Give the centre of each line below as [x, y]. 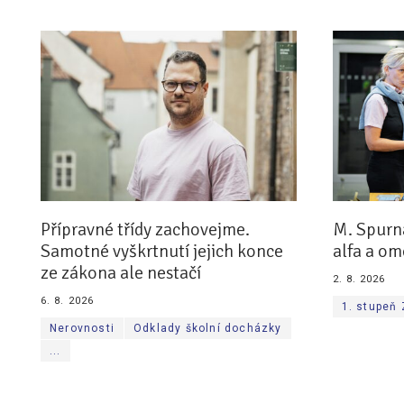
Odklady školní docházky [208, 329]
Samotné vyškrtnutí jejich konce [162, 252]
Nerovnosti [82, 329]
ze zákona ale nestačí [121, 273]
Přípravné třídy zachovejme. [145, 230]
